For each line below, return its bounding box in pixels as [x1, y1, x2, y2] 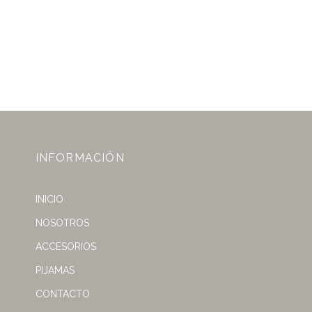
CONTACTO [35, 288, 90, 299]
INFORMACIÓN [35, 151, 125, 164]
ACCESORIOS [35, 241, 96, 252]
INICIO [35, 194, 63, 205]
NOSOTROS [35, 217, 89, 228]
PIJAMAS [35, 265, 75, 276]
